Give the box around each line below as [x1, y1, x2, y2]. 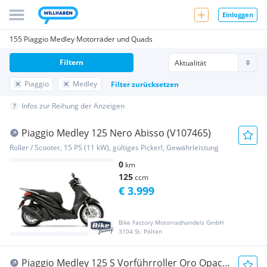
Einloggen [222, 10, 253, 19]
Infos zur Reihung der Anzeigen [21, 101, 125, 111]
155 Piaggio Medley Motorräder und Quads [10, 34, 153, 44]
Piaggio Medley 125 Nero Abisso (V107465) [21, 126, 211, 139]
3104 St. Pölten [119, 227, 162, 236]
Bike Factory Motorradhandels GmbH [119, 218, 223, 227]
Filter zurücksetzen [111, 79, 179, 89]
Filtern [60, 57, 83, 67]
